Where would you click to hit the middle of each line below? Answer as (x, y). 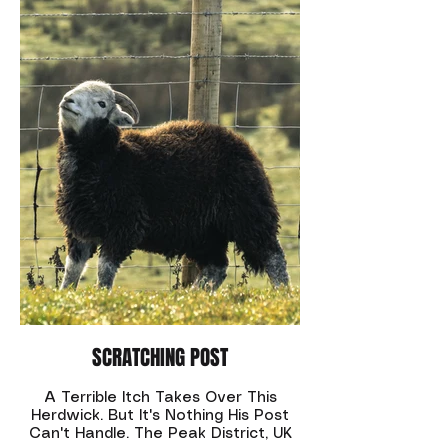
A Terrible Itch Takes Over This (160, 398)
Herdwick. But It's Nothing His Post (160, 416)
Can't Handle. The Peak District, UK (160, 434)
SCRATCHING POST (160, 358)
